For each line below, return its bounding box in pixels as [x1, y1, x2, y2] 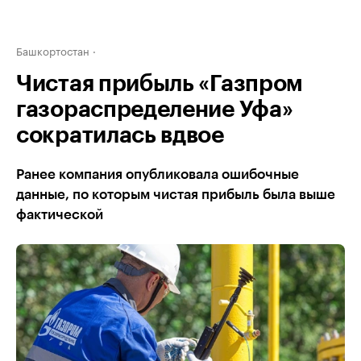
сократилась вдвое [16, 124, 224, 147]
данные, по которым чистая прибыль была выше [16, 188, 335, 201]
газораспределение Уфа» [16, 98, 293, 121]
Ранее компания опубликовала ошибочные [16, 168, 299, 181]
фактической [16, 208, 103, 222]
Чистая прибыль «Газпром [16, 73, 304, 95]
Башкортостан [16, 42, 89, 58]
